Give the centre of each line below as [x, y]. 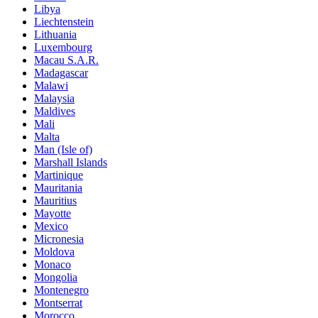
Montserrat [58, 302]
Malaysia [54, 98]
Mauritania [58, 187]
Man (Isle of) [63, 149]
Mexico [51, 226]
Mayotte [53, 213]
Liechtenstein [64, 21]
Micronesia [59, 238]
